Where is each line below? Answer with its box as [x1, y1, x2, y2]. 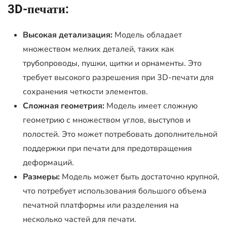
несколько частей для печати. [23, 214, 136, 225]
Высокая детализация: [23, 29, 112, 41]
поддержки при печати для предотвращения [23, 143, 192, 154]
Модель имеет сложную [104, 100, 198, 111]
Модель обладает [112, 29, 182, 41]
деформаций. [23, 157, 74, 168]
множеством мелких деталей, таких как [23, 44, 174, 55]
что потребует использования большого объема [23, 185, 207, 197]
